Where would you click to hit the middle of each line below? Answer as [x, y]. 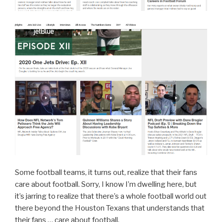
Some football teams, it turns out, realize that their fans [106, 172]
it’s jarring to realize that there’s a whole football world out [111, 196]
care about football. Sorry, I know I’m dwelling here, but [106, 184]
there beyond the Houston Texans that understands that [110, 208]
